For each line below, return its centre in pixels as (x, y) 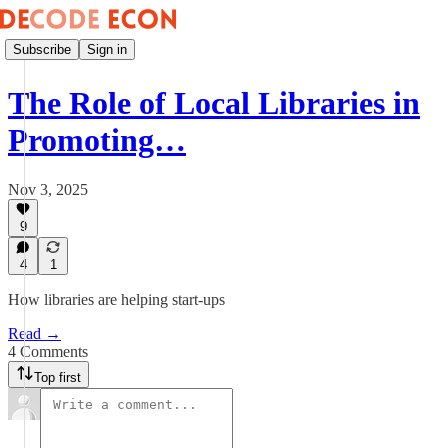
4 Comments (48, 351)
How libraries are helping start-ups (116, 299)
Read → (34, 333)
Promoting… (97, 140)
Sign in (107, 49)
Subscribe (42, 49)
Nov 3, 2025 (48, 189)
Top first (57, 377)
